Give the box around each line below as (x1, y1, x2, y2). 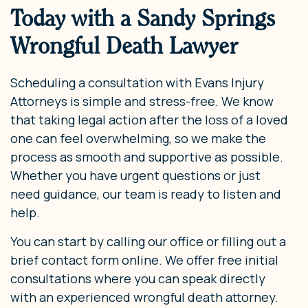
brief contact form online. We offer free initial (10, 251, 278, 268)
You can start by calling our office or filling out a (10, 232, 286, 250)
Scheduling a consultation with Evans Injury (10, 74, 264, 91)
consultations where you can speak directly (10, 269, 265, 287)
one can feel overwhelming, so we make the (10, 129, 266, 146)
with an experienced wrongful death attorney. (10, 288, 278, 305)
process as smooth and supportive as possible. (10, 148, 283, 165)
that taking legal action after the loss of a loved (10, 111, 288, 128)
